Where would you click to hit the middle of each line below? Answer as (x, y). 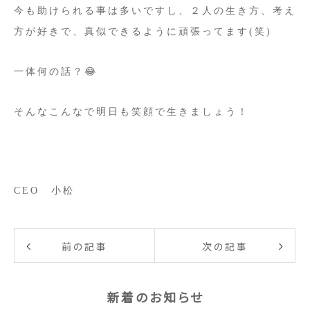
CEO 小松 (44, 191)
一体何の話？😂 (56, 72)
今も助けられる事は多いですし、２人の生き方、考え (155, 11)
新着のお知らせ (155, 297)
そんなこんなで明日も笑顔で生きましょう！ (131, 112)
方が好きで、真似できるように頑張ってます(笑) (143, 31)
